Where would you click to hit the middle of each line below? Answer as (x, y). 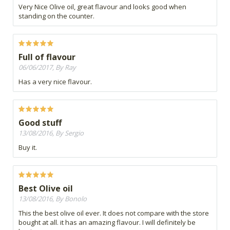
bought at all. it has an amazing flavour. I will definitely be (107, 223)
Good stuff (40, 123)
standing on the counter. (56, 16)
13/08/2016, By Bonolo (53, 199)
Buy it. (28, 148)
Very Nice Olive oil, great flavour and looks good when (102, 7)
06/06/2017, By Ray (47, 68)
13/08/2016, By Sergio (51, 133)
